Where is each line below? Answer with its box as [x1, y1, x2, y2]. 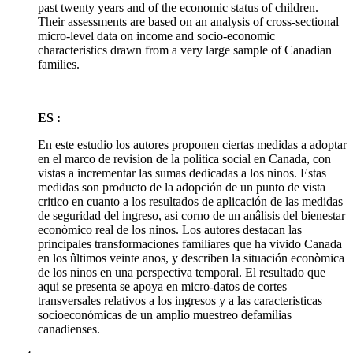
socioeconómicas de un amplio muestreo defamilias [38, 307, 292, 321]
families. [38, 57, 80, 71]
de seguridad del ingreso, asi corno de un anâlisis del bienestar [38, 208, 345, 222]
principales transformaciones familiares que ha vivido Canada [38, 236, 342, 251]
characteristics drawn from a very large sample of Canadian [38, 43, 332, 57]
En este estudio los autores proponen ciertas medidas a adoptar [38, 137, 347, 151]
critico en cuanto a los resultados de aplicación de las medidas [38, 194, 343, 208]
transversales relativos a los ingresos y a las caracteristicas [38, 293, 322, 307]
